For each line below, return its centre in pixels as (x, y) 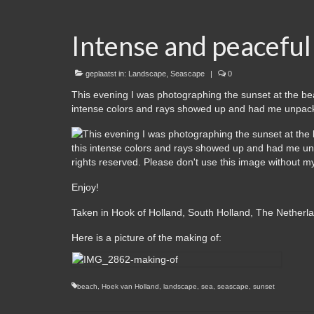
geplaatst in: (106, 74)
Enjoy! (85, 187)
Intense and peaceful (191, 46)
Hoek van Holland (130, 287)
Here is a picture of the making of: (146, 238)
